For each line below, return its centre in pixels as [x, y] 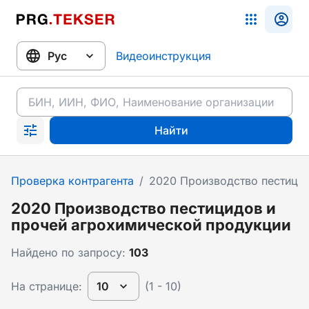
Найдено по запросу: [70, 252]
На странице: [47, 286]
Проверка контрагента [72, 181]
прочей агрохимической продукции [151, 225]
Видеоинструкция [163, 56]
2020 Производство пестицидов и [143, 208]
